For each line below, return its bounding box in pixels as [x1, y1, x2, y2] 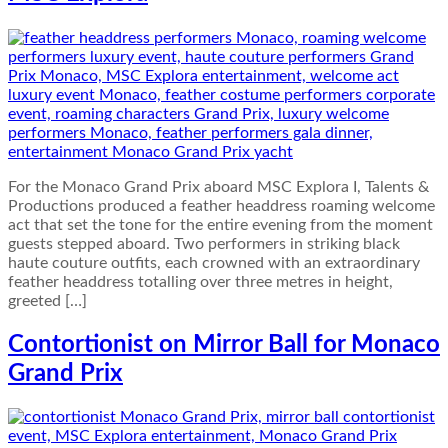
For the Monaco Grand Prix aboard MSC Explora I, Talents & [8, 178, 429, 195]
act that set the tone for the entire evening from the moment [8, 216, 433, 233]
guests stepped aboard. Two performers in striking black [8, 235, 400, 252]
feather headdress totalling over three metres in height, [8, 273, 393, 290]
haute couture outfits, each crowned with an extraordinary [8, 254, 420, 271]
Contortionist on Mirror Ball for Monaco [8, 332, 440, 357]
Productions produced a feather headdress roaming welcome [8, 197, 435, 214]
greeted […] [8, 292, 87, 309]
